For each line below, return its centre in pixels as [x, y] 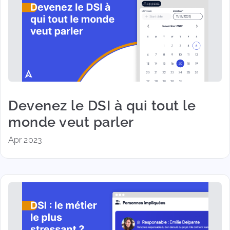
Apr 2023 [25, 140]
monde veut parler [71, 122]
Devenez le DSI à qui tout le [102, 105]
